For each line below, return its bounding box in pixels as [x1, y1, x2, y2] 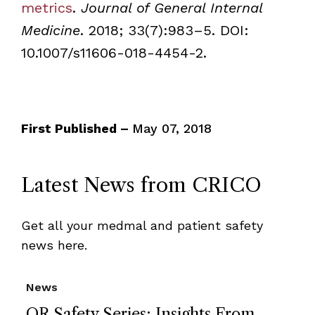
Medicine [20, 22, 80, 39]
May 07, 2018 [131, 121, 212, 136]
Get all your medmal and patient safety [20, 218, 263, 233]
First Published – [20, 121, 132, 136]
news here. [20, 238, 87, 252]
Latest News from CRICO [20, 173, 262, 197]
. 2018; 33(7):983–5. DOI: [79, 22, 249, 39]
